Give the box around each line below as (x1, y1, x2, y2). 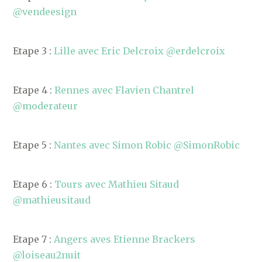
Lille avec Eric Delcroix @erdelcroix (54, 45, 226, 57)
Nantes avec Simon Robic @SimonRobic (54, 139, 240, 151)
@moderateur (13, 100, 78, 112)
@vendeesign (13, 6, 77, 18)
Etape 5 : (13, 139, 54, 151)
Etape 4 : (13, 84, 55, 96)
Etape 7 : (13, 233, 54, 245)
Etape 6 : (13, 178, 55, 190)
